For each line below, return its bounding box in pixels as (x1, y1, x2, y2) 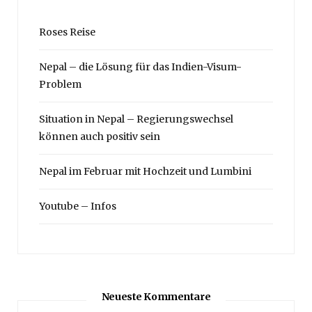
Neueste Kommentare (101, 290, 211, 304)
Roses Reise (39, 26, 95, 39)
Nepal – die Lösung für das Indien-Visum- (39, 61, 242, 74)
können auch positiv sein (39, 130, 160, 143)
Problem (39, 78, 81, 91)
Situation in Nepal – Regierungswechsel (39, 113, 233, 126)
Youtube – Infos (39, 200, 116, 213)
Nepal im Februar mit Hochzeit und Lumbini (39, 165, 251, 178)
